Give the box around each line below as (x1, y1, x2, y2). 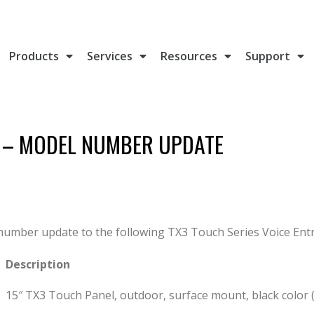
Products (9, 48, 60, 64)
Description (6, 257, 70, 272)
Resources (161, 48, 218, 64)
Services (87, 48, 133, 64)
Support (245, 48, 291, 64)
